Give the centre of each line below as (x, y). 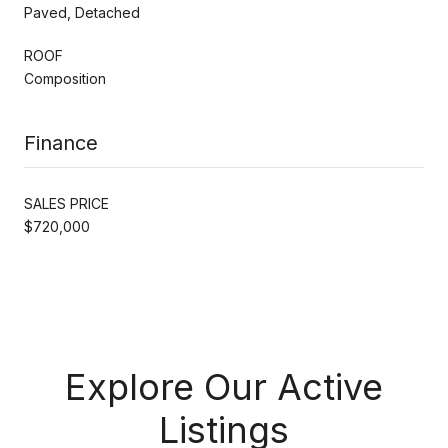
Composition (65, 78)
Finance (61, 142)
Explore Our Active (224, 386)
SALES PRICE (66, 203)
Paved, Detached (82, 12)
